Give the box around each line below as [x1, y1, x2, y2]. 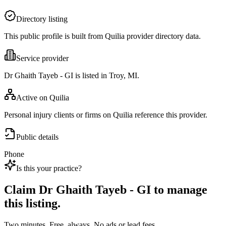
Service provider [16, 54, 69, 63]
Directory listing [16, 15, 68, 24]
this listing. [4, 197, 61, 210]
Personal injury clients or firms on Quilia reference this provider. [4, 110, 207, 120]
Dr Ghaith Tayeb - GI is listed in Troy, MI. [4, 71, 139, 80]
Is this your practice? [16, 164, 82, 173]
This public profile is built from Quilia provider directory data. [4, 32, 201, 41]
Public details [16, 133, 59, 142]
